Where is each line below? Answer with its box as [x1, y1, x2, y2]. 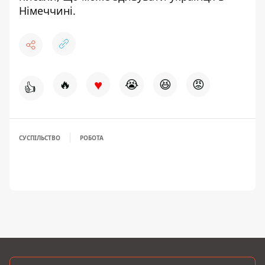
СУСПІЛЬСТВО [19, 134, 60, 142]
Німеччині [19, 4, 73, 18]
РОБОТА [80, 134, 104, 142]
